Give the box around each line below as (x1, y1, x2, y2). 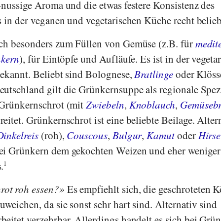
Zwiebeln (86, 97, 124, 111)
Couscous (67, 128, 108, 142)
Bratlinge (134, 67, 173, 81)
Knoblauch (129, 97, 176, 111)
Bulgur (112, 128, 142, 142)
